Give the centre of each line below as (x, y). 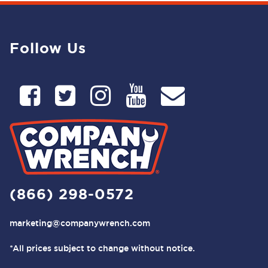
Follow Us (48, 48)
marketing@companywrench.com (80, 223)
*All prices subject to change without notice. (102, 248)
